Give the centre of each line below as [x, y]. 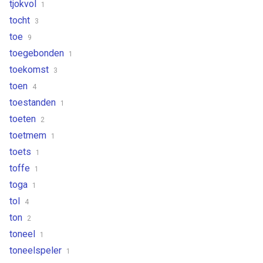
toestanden [34, 102]
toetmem [29, 135]
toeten [24, 119]
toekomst [30, 69]
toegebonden [38, 53]
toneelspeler [37, 250]
